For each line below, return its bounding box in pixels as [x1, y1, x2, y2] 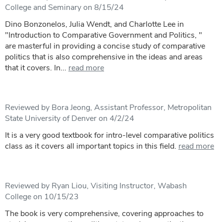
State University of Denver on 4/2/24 [5, 112, 134, 124]
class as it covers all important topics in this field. [5, 140, 176, 152]
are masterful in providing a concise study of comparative [5, 40, 205, 52]
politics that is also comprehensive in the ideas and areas [5, 51, 203, 62]
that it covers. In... [5, 62, 66, 73]
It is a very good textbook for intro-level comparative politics [5, 129, 214, 141]
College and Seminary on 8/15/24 [5, 1, 124, 13]
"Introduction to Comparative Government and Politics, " [5, 29, 202, 41]
